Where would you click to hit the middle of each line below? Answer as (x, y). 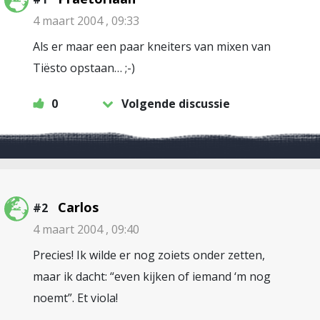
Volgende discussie (176, 104)
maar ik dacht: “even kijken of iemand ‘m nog (152, 276)
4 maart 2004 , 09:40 (86, 229)
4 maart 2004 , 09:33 (86, 21)
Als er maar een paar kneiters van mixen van (152, 46)
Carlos (78, 207)
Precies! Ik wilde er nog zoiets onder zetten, (149, 255)
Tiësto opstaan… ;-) (84, 68)
